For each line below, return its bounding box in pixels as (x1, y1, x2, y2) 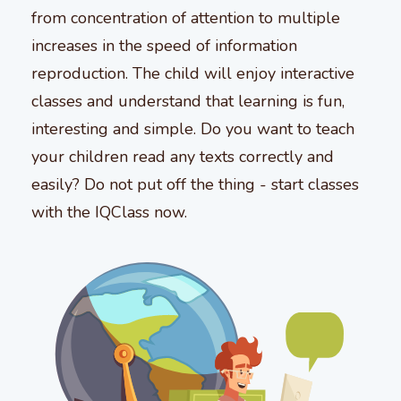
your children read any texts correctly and (31, 145, 334, 167)
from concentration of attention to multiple (31, 6, 340, 29)
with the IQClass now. (31, 200, 187, 223)
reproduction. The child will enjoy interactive (31, 62, 354, 84)
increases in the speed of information (31, 34, 297, 56)
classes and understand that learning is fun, (31, 90, 345, 112)
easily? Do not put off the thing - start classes (31, 173, 359, 195)
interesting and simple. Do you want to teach (31, 117, 354, 140)
